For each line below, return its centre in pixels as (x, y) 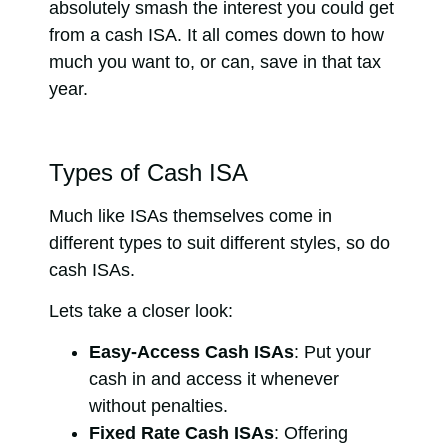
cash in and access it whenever (214, 379)
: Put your (332, 352)
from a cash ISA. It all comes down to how (216, 34)
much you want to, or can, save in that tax (215, 61)
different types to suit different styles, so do (219, 242)
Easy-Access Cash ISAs (191, 352)
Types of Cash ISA (148, 172)
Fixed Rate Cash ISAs (181, 433)
